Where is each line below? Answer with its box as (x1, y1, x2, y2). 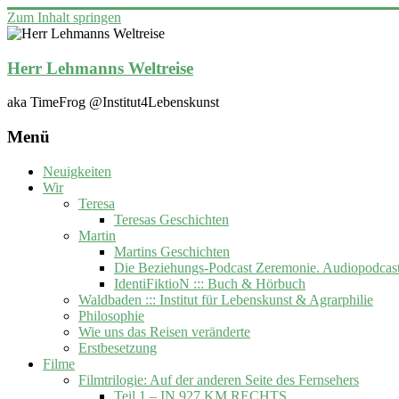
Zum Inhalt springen (7, 10, 121, 25)
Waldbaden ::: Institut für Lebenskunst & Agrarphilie (78, 291, 373, 307)
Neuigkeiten (43, 163, 111, 179)
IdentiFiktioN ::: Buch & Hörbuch (114, 275, 305, 291)
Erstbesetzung (78, 339, 157, 355)
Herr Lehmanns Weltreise (7, 58, 193, 77)
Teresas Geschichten (114, 211, 229, 227)
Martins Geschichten (114, 243, 230, 259)
